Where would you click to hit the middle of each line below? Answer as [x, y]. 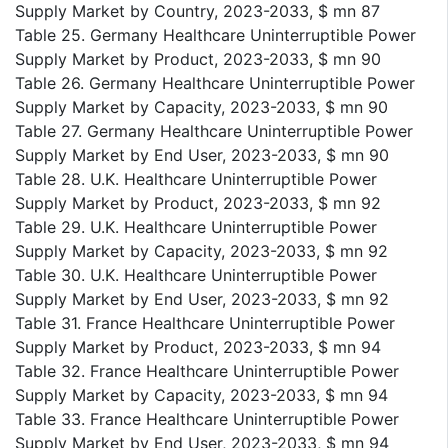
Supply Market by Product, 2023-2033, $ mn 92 [198, 202]
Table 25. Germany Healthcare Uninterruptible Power [215, 34]
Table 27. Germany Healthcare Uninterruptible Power [214, 130]
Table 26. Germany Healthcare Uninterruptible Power [215, 82]
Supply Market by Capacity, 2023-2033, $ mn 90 [201, 106]
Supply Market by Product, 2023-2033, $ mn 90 [198, 58]
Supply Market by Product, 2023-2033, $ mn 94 [198, 346]
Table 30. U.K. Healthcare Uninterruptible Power [196, 274]
